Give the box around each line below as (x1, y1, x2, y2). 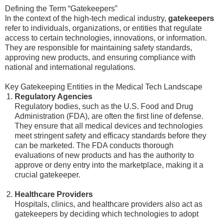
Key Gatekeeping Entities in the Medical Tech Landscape (5, 83, 202, 91)
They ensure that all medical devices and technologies (15, 122, 203, 130)
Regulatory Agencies (15, 92, 92, 101)
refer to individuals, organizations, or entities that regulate (5, 24, 202, 32)
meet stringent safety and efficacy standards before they (15, 131, 206, 140)
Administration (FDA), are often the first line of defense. (15, 112, 203, 120)
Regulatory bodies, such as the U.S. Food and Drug (15, 102, 193, 110)
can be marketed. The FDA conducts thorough (15, 141, 174, 150)
